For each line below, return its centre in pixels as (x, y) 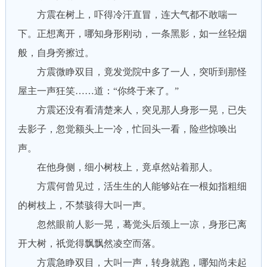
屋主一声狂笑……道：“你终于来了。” (98, 91)
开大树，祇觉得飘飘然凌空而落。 (89, 243)
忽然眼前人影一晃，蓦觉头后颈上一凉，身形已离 (132, 224)
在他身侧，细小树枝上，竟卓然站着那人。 (118, 167)
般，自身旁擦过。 (56, 53)
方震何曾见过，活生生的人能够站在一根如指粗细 (132, 186)
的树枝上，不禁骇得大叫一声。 (84, 205)
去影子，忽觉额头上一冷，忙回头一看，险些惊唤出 (127, 129)
